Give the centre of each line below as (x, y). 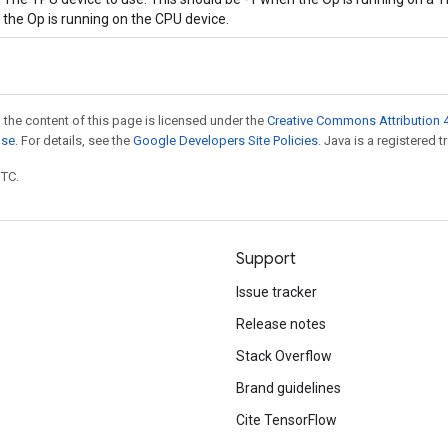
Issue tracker (276, 292)
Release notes (281, 324)
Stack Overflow (284, 356)
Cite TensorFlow (286, 420)
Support (266, 259)
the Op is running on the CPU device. (116, 18)
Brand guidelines (288, 388)
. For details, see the (74, 140)
